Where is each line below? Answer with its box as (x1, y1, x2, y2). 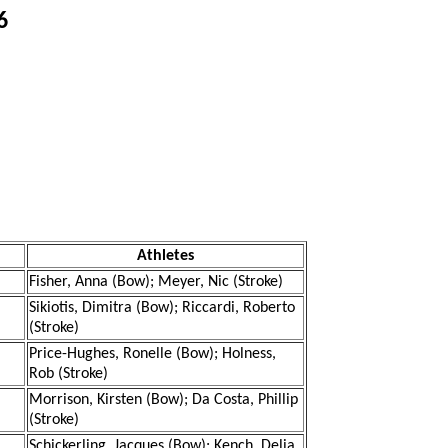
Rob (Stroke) (29, 366, 108, 382)
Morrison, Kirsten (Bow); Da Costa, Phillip (29, 392, 298, 408)
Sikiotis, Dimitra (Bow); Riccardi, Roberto (29, 300, 295, 316)
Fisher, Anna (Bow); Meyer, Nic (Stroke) (29, 274, 283, 290)
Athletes (137, 248, 194, 264)
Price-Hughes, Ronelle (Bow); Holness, (29, 346, 276, 362)
